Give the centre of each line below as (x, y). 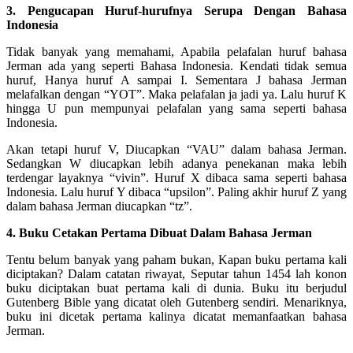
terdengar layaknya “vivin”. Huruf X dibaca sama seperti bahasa (176, 177)
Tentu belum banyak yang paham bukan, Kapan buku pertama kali (176, 259)
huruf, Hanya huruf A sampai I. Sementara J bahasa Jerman (176, 80)
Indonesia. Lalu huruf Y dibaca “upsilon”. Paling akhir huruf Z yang (176, 191)
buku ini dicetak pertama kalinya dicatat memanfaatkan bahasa (176, 316)
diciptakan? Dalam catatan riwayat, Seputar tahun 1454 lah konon (176, 273)
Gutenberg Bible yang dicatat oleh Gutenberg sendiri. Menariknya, (176, 302)
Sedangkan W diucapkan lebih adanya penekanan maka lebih (176, 163)
